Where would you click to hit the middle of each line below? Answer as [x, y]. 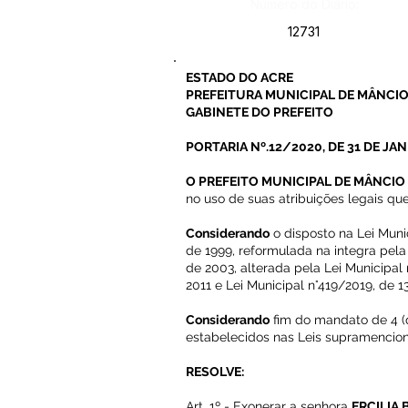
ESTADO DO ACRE [240, 77]
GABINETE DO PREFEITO [260, 112]
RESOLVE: [215, 372]
